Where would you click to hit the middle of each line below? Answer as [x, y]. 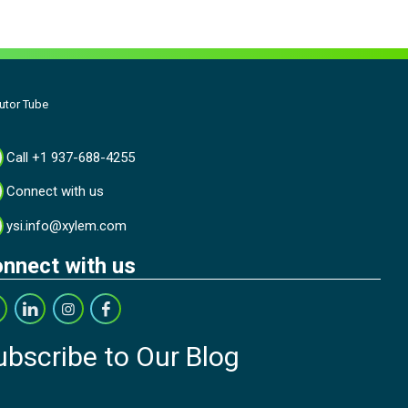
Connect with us [56, 192]
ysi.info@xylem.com [67, 225]
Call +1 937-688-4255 [71, 157]
